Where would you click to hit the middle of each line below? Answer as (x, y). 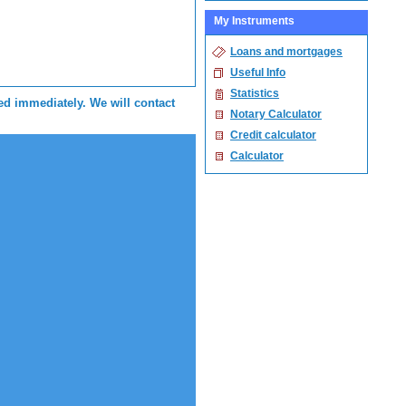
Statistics (255, 93)
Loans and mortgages (286, 51)
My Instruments (254, 20)
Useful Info (258, 72)
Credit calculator (273, 135)
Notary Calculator (276, 114)
